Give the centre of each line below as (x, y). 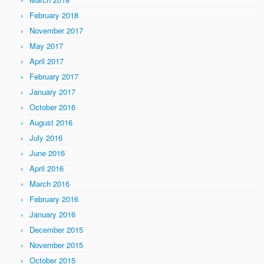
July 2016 (46, 138)
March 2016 (49, 184)
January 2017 (52, 92)
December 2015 (56, 230)
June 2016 (47, 153)
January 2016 (52, 214)
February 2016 (54, 199)
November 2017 (56, 30)
